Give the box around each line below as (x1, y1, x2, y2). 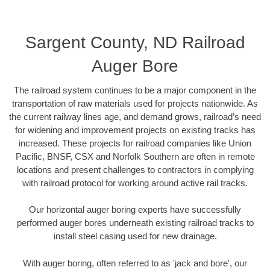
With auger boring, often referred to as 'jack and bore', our (23, 257, 247, 268)
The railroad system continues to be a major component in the (14, 84, 256, 95)
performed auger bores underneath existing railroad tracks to (16, 218, 254, 228)
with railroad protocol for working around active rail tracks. (22, 177, 248, 188)
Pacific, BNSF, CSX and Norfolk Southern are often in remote (15, 151, 255, 162)
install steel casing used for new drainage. (53, 231, 217, 242)
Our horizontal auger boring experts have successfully (29, 204, 241, 215)
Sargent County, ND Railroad (25, 33, 245, 52)
